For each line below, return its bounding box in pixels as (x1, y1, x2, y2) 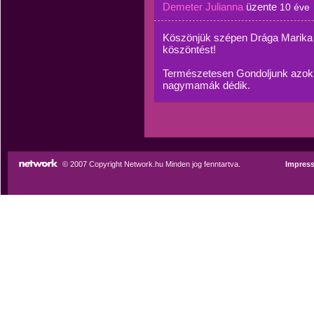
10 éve (280, 1, 310, 13)
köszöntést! (163, 43, 216, 55)
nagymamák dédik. (163, 79, 250, 91)
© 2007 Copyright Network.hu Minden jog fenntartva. (62, 160, 240, 168)
